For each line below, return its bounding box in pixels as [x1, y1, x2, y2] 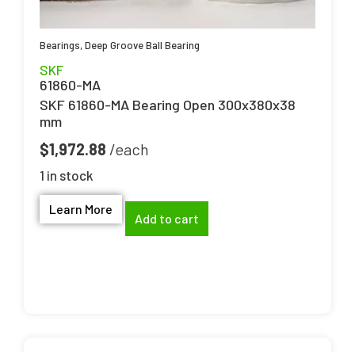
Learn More [49, 200, 113, 216]
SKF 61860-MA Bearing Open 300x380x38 [40, 96, 296, 114]
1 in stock [40, 167, 94, 184]
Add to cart [135, 211, 199, 227]
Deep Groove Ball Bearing [85, 39, 200, 52]
